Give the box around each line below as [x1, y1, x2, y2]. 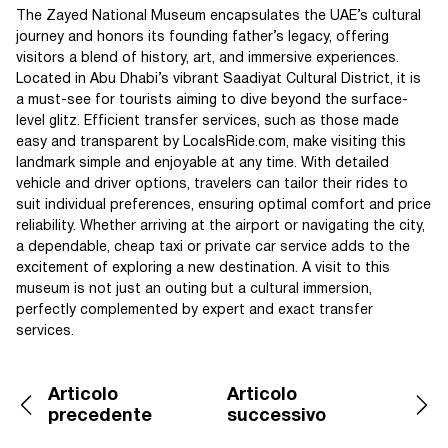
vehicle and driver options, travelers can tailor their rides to [16, 178, 408, 191]
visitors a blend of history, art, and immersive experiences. [16, 52, 399, 65]
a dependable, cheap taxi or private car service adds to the [16, 241, 410, 254]
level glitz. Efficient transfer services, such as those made [16, 115, 399, 128]
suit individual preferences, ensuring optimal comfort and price [16, 199, 431, 212]
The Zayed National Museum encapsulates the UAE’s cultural [16, 10, 421, 23]
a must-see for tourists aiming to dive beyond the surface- [16, 94, 408, 107]
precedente [48, 408, 152, 425]
